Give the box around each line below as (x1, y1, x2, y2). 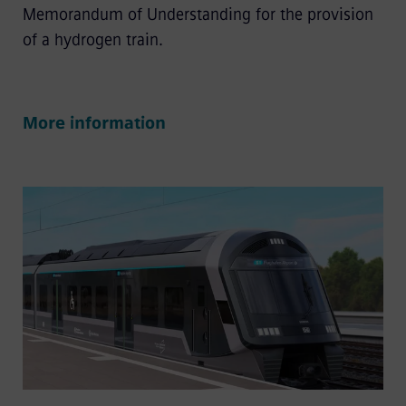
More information (22, 113, 166, 134)
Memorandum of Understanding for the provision (22, 5, 373, 25)
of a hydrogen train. (22, 30, 168, 51)
